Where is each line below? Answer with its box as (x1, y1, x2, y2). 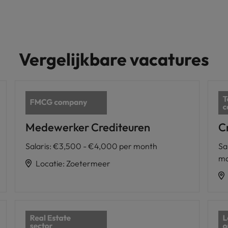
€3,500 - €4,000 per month (52, 140, 157, 151)
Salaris (25, 140, 49, 151)
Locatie (35, 158, 63, 168)
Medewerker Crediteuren (25, 120, 150, 134)
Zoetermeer (66, 158, 110, 168)
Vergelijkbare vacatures (19, 48, 209, 70)
